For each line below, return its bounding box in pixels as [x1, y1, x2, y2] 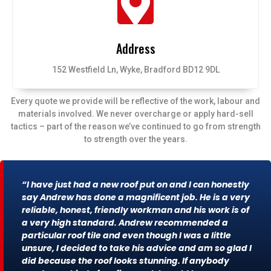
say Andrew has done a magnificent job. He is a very [22, 191, 250, 204]
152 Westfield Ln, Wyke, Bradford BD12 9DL [51, 64, 220, 74]
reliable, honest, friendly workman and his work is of [22, 204, 249, 217]
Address [116, 39, 155, 57]
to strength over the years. [83, 134, 188, 144]
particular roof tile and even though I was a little [22, 229, 231, 242]
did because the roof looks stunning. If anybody [22, 255, 229, 267]
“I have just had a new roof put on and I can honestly [22, 178, 249, 191]
